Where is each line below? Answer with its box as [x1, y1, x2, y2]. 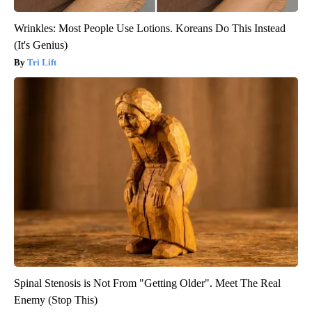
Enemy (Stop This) [14, 293, 97, 306]
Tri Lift [27, 56, 56, 68]
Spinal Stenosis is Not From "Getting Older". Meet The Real [14, 276, 281, 289]
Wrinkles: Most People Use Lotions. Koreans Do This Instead [14, 22, 286, 34]
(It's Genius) [14, 38, 68, 51]
